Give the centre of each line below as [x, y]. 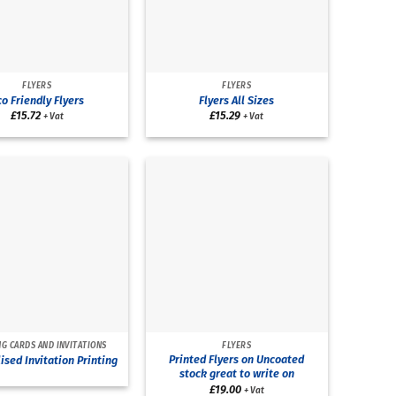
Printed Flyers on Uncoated [237, 360]
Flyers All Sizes [237, 100]
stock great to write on [236, 374]
